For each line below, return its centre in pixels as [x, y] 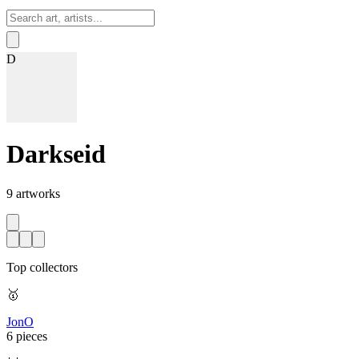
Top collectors [42, 267]
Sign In [59, 39]
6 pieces [27, 336]
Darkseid [56, 154]
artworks [38, 193]
